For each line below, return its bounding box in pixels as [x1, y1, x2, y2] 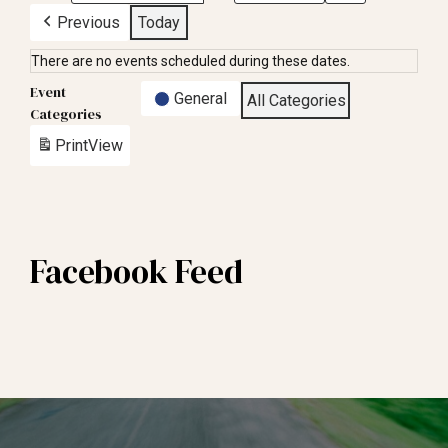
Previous [57, 13, 120, 32]
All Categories [247, 91, 346, 110]
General [174, 89, 227, 108]
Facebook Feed [30, 249, 243, 294]
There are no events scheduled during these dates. [31, 53, 350, 69]
